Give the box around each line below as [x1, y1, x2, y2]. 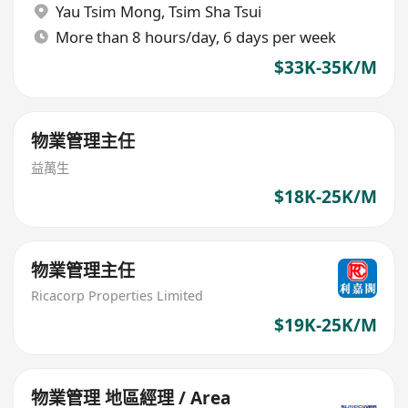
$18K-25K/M [273, 185, 377, 209]
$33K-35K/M [273, 56, 377, 80]
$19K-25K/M [273, 312, 377, 337]
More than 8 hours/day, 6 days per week [55, 25, 336, 47]
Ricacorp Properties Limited [31, 286, 204, 304]
